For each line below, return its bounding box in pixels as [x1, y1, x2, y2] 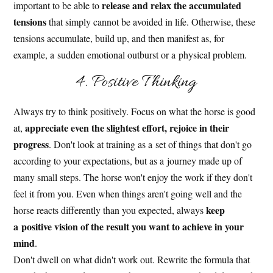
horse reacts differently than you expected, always [13, 204, 207, 217]
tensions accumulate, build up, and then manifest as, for [13, 32, 225, 45]
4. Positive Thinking [76, 71, 197, 95]
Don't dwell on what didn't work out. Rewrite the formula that [13, 253, 250, 266]
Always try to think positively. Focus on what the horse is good [13, 105, 256, 118]
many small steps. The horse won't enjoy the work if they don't [13, 171, 253, 184]
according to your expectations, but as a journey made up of [13, 154, 243, 168]
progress [13, 137, 49, 152]
